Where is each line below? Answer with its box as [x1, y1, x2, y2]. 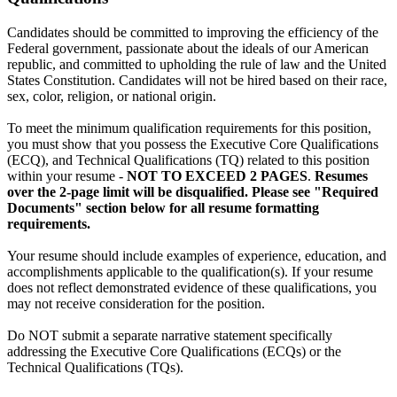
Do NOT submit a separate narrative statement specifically [7, 328, 332, 344]
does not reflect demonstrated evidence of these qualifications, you [7, 280, 377, 296]
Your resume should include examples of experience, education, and [7, 248, 386, 264]
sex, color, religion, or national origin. [7, 89, 216, 105]
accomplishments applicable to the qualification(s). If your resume [7, 264, 373, 280]
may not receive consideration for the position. [7, 296, 265, 312]
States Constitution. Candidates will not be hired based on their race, [7, 73, 387, 89]
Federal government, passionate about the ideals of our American [7, 41, 369, 57]
